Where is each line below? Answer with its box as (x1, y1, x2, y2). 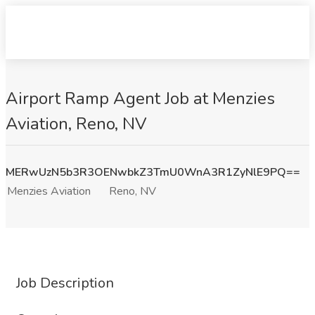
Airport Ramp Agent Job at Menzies (6, 87, 275, 110)
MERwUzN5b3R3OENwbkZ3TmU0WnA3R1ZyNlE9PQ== (6, 165, 300, 180)
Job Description (16, 274, 114, 292)
